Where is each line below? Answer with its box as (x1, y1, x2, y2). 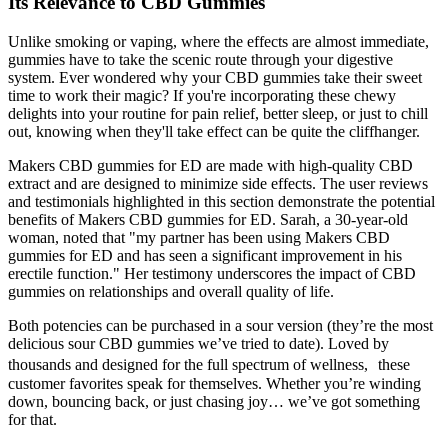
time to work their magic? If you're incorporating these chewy (8, 86, 396, 104)
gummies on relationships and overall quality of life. (8, 282, 334, 300)
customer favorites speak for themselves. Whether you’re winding (8, 374, 421, 392)
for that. (8, 410, 57, 428)
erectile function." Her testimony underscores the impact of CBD (8, 264, 416, 282)
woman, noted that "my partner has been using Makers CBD (8, 228, 390, 246)
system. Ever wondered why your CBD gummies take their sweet (8, 68, 422, 86)
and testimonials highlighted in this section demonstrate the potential (8, 192, 435, 210)
